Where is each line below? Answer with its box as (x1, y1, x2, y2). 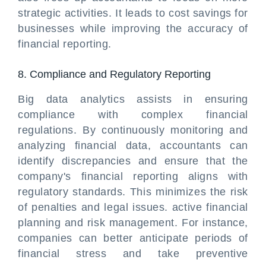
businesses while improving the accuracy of (18, 23, 248, 34)
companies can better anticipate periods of (18, 232, 248, 244)
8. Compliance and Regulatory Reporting (18, 68, 211, 80)
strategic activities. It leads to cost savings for (18, 7, 248, 19)
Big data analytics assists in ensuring (18, 93, 248, 105)
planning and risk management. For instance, (18, 217, 248, 229)
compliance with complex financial (18, 109, 248, 121)
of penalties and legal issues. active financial (18, 201, 248, 213)
